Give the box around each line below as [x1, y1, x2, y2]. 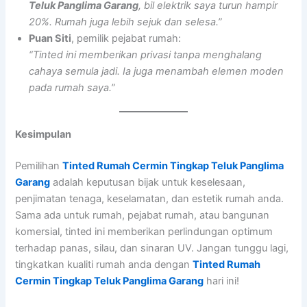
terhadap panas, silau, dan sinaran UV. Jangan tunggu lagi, [15, 241, 289, 254]
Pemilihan [15, 159, 63, 172]
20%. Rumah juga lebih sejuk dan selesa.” [29, 16, 223, 29]
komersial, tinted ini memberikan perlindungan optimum [15, 225, 273, 238]
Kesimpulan [15, 128, 72, 141]
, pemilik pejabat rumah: [71, 32, 182, 45]
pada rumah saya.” [29, 82, 116, 95]
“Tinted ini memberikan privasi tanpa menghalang [29, 49, 262, 62]
